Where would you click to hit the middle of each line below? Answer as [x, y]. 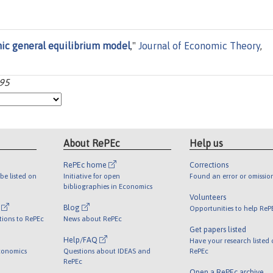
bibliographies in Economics [108, 186]
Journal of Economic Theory [199, 46]
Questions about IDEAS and [107, 250]
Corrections [209, 165]
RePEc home [86, 165]
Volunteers [207, 197]
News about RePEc [93, 218]
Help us [206, 143]
